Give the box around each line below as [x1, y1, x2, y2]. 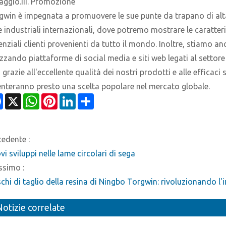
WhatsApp [39, 95, 78, 105]
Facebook [3, 95, 38, 105]
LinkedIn [76, 95, 106, 105]
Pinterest [58, 95, 90, 105]
